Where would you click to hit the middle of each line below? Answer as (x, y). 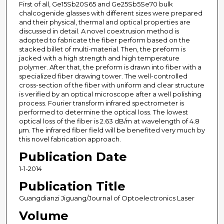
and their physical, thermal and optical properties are (104, 22)
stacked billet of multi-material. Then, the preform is (102, 49)
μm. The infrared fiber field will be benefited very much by (112, 130)
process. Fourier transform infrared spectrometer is (101, 103)
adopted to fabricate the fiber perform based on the (104, 40)
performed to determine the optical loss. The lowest (103, 112)
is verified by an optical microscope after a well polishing (110, 94)
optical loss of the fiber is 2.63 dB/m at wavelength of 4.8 (109, 121)
